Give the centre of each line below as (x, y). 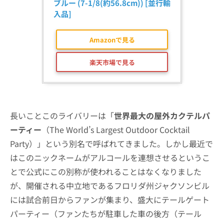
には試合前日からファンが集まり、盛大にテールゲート (110, 199)
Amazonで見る (112, 39)
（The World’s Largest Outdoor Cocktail (116, 129)
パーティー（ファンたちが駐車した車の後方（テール (106, 213)
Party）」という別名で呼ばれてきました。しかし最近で (111, 143)
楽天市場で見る (112, 62)
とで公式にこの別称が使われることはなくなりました (106, 171)
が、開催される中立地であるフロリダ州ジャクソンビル (110, 185)
